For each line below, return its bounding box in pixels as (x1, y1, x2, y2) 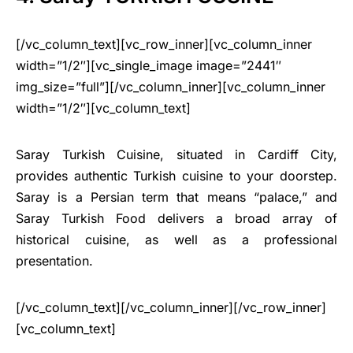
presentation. (16, 253, 93, 269)
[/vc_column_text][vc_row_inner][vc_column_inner (16, 36, 312, 53)
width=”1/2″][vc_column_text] (16, 100, 191, 117)
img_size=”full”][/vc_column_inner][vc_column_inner (16, 79, 325, 95)
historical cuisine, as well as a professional (16, 232, 337, 248)
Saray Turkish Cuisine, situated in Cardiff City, (16, 147, 337, 163)
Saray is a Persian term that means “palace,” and (16, 189, 337, 206)
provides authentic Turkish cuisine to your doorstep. (16, 168, 337, 184)
